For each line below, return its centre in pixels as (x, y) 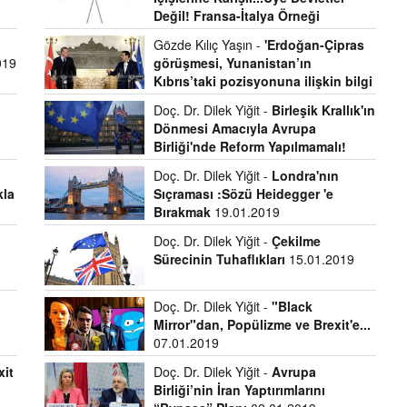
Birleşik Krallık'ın (323, 110)
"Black (292, 306)
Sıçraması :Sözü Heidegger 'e (243, 194)
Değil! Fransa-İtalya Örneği (236, 15)
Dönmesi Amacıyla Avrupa (234, 128)
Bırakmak (184, 212)
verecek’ (71, 99)
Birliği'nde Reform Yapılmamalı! (249, 146)
